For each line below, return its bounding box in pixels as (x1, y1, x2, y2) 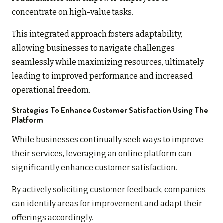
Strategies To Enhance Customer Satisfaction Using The (12, 105, 208, 115)
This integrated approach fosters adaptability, (12, 29, 182, 39)
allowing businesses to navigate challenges (12, 43, 175, 53)
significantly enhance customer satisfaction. (12, 162, 177, 172)
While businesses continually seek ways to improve (12, 134, 203, 144)
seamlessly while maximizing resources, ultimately (12, 57, 204, 67)
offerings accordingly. (12, 212, 93, 222)
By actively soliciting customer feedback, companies (12, 184, 206, 194)
